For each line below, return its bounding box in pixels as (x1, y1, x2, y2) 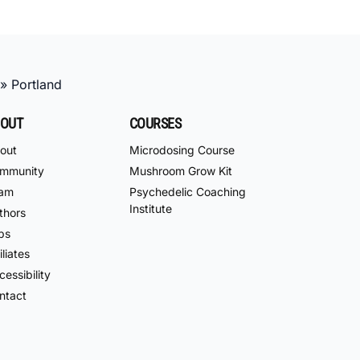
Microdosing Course (129, 143, 235, 157)
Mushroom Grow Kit (129, 164, 232, 178)
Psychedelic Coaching (129, 185, 246, 199)
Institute (129, 202, 172, 216)
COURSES (129, 114, 182, 132)
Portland (11, 76, 62, 92)
